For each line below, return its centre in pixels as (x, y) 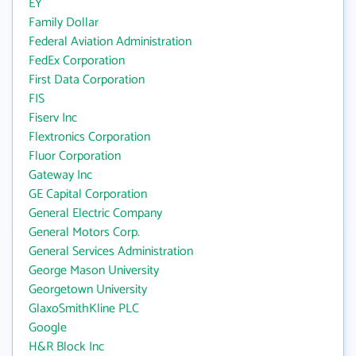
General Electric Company (95, 213)
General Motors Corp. (84, 232)
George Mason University (94, 271)
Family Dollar (64, 23)
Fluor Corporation (75, 156)
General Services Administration (111, 252)
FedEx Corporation (77, 61)
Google (48, 328)
